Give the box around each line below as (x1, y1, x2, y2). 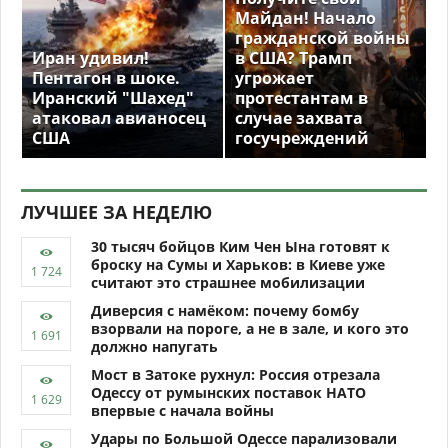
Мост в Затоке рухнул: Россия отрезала (91, 365, 380, 384)
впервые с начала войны (91, 401, 274, 420)
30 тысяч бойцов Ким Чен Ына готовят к (91, 237, 390, 256)
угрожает (235, 67, 314, 89)
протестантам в (235, 87, 368, 109)
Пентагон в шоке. (32, 67, 180, 89)
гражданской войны (235, 27, 410, 49)
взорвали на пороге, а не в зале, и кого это (91, 319, 409, 338)
